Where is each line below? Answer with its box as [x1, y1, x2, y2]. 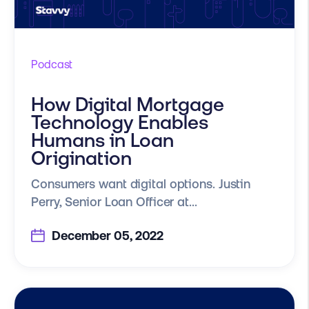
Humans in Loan [31, 129, 174, 152]
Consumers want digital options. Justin [31, 177, 251, 192]
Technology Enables [31, 111, 208, 134]
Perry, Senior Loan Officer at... [31, 195, 197, 210]
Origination [31, 147, 132, 170]
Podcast [31, 58, 73, 71]
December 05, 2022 [49, 228, 164, 243]
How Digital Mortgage [31, 93, 224, 116]
